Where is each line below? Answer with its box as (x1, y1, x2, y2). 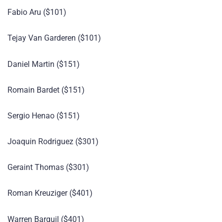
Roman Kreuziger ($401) (7, 188, 93, 198)
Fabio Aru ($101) (7, 7, 66, 17)
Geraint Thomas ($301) (7, 163, 89, 172)
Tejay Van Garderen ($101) (7, 33, 101, 43)
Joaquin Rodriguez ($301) (7, 137, 99, 147)
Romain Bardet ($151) (7, 85, 85, 95)
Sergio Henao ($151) (7, 111, 80, 120)
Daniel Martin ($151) (7, 59, 80, 69)
